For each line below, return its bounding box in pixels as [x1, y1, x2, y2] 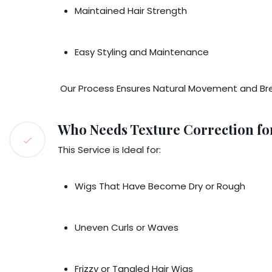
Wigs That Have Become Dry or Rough [75, 180, 245, 192]
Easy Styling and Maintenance [75, 46, 209, 58]
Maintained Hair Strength [75, 4, 187, 17]
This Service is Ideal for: [58, 143, 161, 156]
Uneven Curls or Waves [75, 221, 178, 234]
